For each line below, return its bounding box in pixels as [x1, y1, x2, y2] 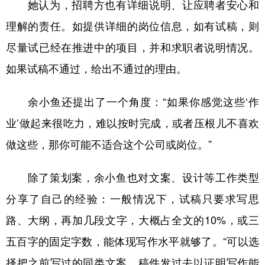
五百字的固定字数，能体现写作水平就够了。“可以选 [6, 236, 259, 247]
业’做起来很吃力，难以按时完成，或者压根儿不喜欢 [6, 118, 259, 128]
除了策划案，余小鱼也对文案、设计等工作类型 [6, 172, 259, 183]
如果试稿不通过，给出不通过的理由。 [6, 63, 187, 74]
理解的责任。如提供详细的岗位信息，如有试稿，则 [6, 21, 259, 31]
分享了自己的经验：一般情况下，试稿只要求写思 [6, 193, 259, 204]
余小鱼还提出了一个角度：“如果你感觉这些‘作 [6, 96, 259, 107]
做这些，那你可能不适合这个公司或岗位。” [6, 139, 212, 150]
